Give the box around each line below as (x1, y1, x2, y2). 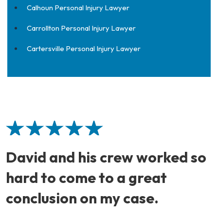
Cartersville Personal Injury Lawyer (27, 44, 141, 53)
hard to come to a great (6, 168, 167, 187)
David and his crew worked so (6, 148, 206, 166)
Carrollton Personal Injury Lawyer (27, 23, 136, 33)
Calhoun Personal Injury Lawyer (27, 3, 129, 12)
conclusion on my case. (6, 189, 159, 207)
